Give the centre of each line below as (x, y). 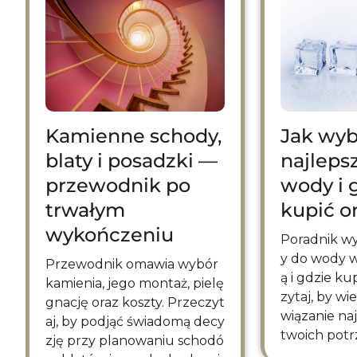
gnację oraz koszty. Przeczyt (135, 302)
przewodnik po (118, 185)
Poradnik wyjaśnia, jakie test (286, 239)
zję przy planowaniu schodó (135, 340)
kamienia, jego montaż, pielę (135, 283)
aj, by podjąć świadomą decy (135, 321)
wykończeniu (110, 234)
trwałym (85, 210)
